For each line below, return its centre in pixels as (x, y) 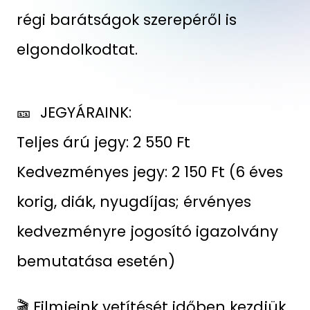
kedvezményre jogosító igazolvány (147, 231)
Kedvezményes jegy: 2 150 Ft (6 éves (149, 172)
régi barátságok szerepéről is (126, 19)
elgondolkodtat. (77, 49)
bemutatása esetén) (95, 261)
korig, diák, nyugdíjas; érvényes (134, 201)
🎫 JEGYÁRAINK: (74, 112)
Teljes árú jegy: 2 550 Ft (105, 142)
